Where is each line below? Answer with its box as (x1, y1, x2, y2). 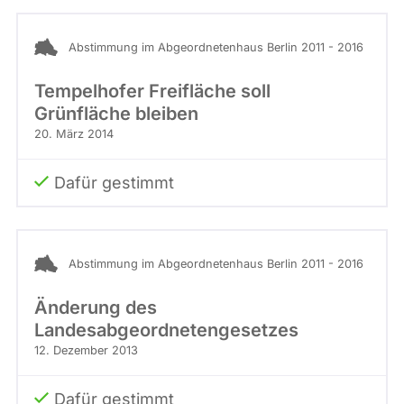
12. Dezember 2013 (34, 344, 138, 358)
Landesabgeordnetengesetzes (34, 319, 298, 342)
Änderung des (34, 297, 157, 319)
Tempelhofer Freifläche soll (34, 80, 271, 103)
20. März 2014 (34, 127, 114, 142)
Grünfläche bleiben (34, 103, 198, 125)
